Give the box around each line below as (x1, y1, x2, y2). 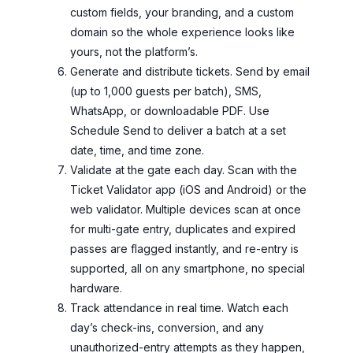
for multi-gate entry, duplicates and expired (70, 221, 295, 236)
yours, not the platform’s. (70, 44, 198, 58)
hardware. (70, 281, 122, 295)
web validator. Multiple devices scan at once (70, 202, 301, 216)
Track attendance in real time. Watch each (70, 300, 288, 314)
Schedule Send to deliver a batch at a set (70, 123, 286, 137)
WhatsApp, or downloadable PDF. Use (70, 103, 269, 117)
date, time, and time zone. (70, 143, 204, 157)
